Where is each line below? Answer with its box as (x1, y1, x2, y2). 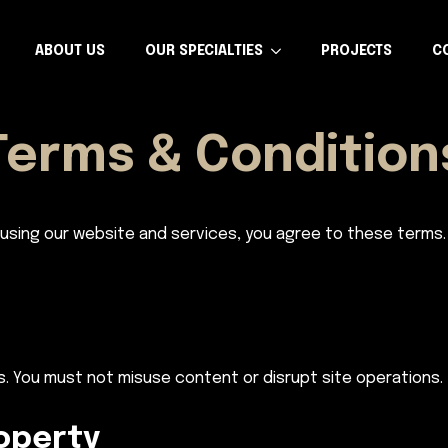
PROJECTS (321, 44, 393, 58)
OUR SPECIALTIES (145, 44, 264, 58)
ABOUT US (35, 44, 106, 58)
